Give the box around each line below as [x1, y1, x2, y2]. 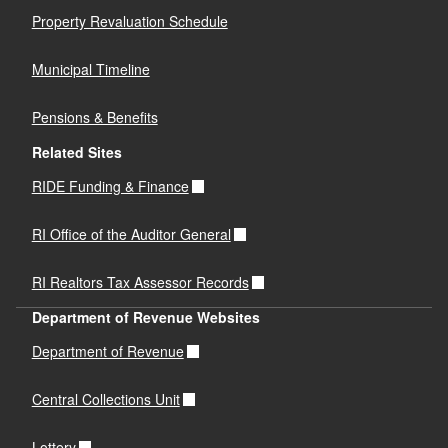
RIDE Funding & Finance [31, 176, 189, 197]
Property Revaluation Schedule [31, 11, 228, 32]
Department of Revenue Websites [31, 306, 260, 327]
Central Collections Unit [31, 389, 180, 410]
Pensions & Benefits [31, 107, 158, 128]
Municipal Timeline [31, 59, 150, 80]
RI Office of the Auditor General [31, 224, 231, 245]
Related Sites [31, 141, 122, 162]
